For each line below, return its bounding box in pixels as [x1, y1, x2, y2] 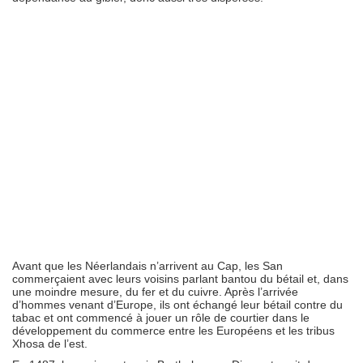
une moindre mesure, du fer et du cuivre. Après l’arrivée [12, 284, 298, 298]
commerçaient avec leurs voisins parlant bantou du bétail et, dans [12, 271, 348, 285]
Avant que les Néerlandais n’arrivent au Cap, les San [12, 258, 283, 272]
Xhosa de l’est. [12, 336, 88, 350]
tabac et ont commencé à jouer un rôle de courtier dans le [12, 310, 310, 324]
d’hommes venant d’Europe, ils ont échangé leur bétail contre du [12, 297, 343, 311]
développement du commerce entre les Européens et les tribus [12, 323, 335, 337]
